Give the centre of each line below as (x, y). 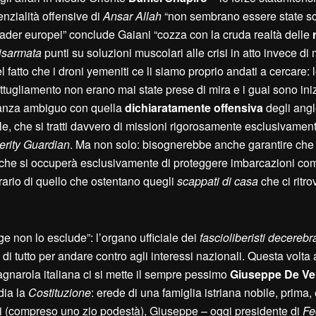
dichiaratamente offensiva (194, 108)
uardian (51, 145)
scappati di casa (218, 181)
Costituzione (60, 293)
